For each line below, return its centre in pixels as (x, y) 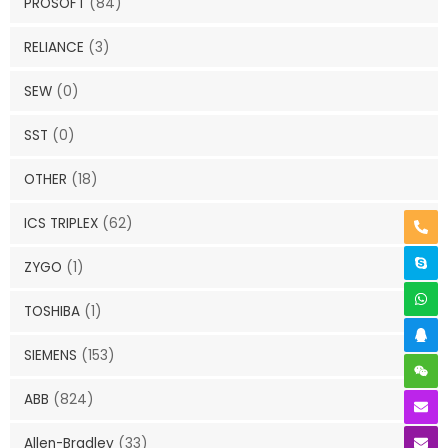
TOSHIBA (51, 311)
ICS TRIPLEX (60, 223)
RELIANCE (53, 47)
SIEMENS (50, 356)
